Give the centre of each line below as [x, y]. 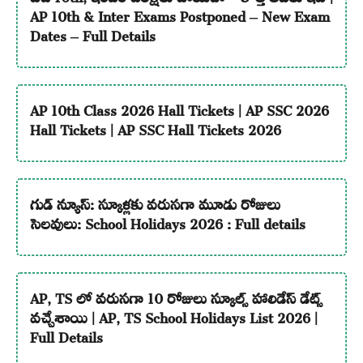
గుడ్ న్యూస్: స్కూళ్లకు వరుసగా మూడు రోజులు [155, 201]
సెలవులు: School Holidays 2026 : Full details [167, 221]
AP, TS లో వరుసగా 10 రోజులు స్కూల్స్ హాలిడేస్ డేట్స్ [176, 295]
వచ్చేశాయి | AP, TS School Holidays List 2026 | [173, 315]
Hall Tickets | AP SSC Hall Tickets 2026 [155, 127]
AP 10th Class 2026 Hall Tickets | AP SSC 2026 [179, 107]
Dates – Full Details [92, 33]
